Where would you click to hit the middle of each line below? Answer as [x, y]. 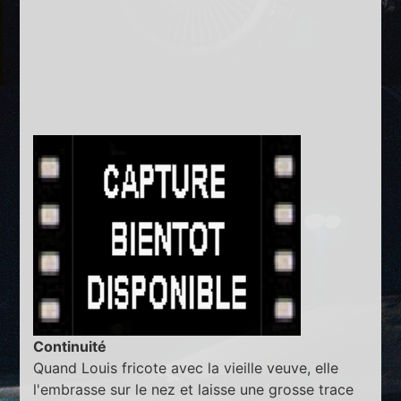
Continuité [70, 346]
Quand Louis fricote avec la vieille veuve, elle [186, 367]
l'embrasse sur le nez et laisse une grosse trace [194, 389]
